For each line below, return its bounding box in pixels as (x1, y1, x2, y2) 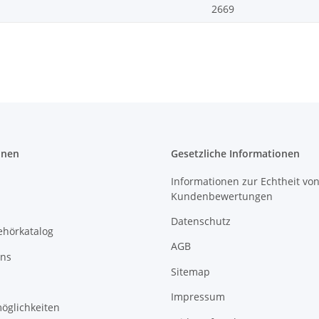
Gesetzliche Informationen (171, 147, 300, 161)
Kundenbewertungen (171, 189, 273, 203)
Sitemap (171, 264, 210, 278)
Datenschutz (171, 214, 231, 228)
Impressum (171, 290, 225, 304)
